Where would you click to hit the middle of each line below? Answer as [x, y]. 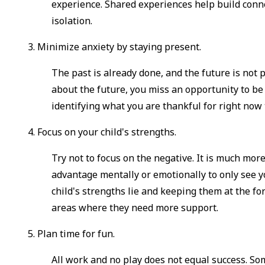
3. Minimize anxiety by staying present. [115, 47]
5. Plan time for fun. [74, 234]
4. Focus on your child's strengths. [102, 132]
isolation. [73, 21]
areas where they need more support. [136, 208]
